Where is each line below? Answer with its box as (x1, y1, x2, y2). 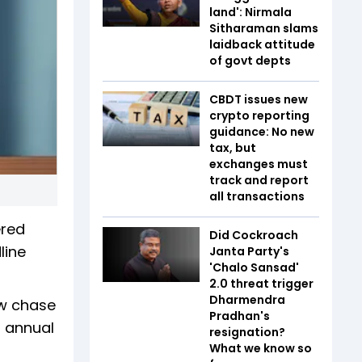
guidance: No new (209, 124, 314, 140)
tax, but (209, 140, 256, 156)
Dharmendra (209, 292, 285, 308)
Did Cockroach (209, 227, 298, 243)
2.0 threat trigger (209, 276, 314, 292)
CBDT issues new (209, 91, 308, 107)
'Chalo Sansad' (209, 259, 299, 276)
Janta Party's (209, 243, 289, 259)
